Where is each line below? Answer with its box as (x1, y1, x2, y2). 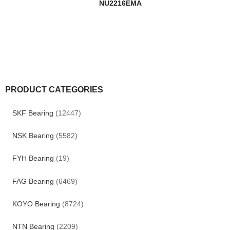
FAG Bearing (12, 177, 54, 185)
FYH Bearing (12, 155, 54, 163)
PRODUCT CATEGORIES (5, 85, 103, 94)
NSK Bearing (12, 132, 54, 140)
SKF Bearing (12, 109, 53, 118)
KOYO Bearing (12, 200, 60, 208)
